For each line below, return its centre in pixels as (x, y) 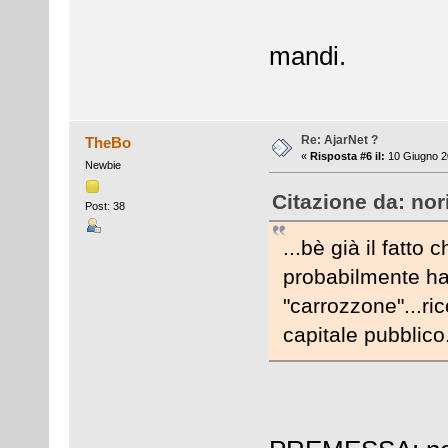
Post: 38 (104, 205)
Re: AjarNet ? (339, 140)
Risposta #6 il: (347, 156)
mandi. (307, 56)
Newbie (102, 165)
